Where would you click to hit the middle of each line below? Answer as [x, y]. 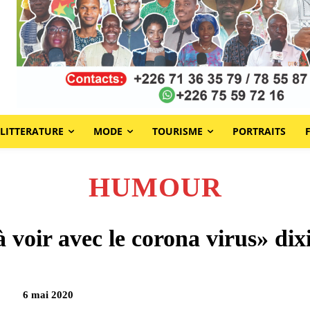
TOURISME [177, 131]
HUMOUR [155, 187]
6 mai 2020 [48, 294]
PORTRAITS [259, 131]
